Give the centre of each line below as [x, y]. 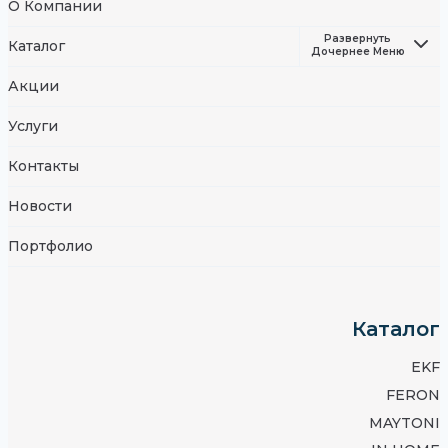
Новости [40, 205]
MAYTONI [404, 422]
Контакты [43, 165]
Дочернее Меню [357, 51]
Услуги [33, 125]
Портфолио [50, 245]
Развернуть [358, 38]
